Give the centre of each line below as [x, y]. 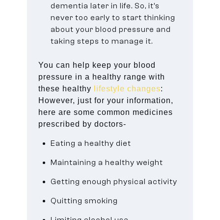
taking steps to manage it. [102, 41]
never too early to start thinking [113, 17]
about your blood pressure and [111, 29]
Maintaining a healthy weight [107, 162]
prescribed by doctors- [82, 124]
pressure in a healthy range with [102, 77]
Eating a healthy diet [91, 143]
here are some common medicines [106, 112]
